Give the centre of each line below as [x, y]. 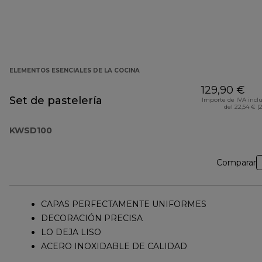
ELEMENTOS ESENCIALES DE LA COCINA [75, 71]
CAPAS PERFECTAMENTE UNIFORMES [124, 204]
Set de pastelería [56, 101]
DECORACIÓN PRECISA [92, 218]
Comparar [236, 163]
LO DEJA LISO [71, 232]
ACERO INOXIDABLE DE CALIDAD [114, 247]
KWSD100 [31, 131]
